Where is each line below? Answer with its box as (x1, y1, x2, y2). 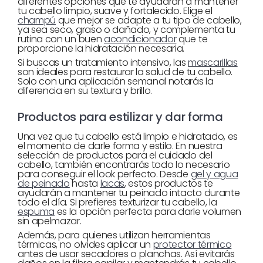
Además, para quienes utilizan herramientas (18, 228, 211, 242)
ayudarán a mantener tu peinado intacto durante (18, 186, 240, 200)
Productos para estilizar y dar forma (18, 109, 223, 125)
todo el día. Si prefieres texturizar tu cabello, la (18, 195, 217, 209)
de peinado (18, 177, 70, 190)
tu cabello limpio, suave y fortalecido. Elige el (18, 4, 213, 18)
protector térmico (153, 238, 232, 251)
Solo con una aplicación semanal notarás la (18, 75, 214, 88)
